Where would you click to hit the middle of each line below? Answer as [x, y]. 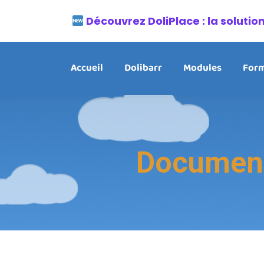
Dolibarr [143, 68]
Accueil [87, 68]
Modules [202, 68]
